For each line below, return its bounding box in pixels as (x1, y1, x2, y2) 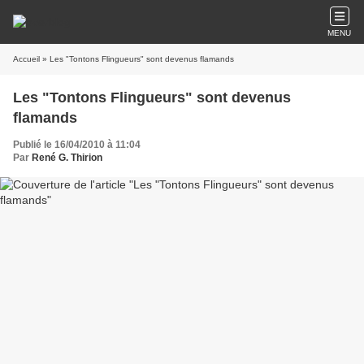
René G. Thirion (32, 152, 102, 163)
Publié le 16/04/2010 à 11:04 (13, 139, 141, 150)
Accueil (13, 54, 40, 63)
